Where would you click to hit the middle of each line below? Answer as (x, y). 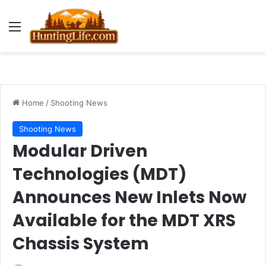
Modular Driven (80, 151)
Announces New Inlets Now (129, 197)
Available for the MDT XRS (124, 221)
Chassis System (81, 244)
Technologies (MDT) (99, 174)
